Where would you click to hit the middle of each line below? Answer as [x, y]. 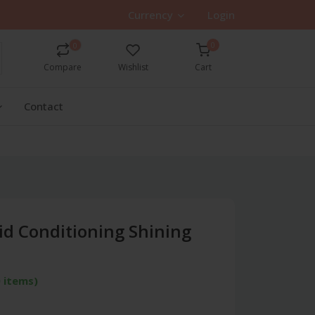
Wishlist [133, 67]
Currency [150, 15]
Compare [63, 67]
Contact [44, 106]
